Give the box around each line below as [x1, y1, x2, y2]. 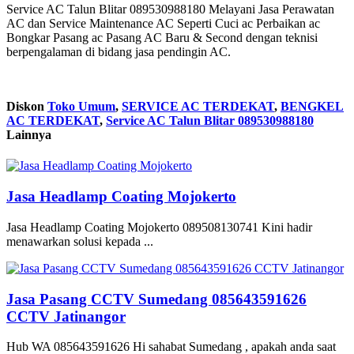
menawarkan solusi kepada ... [6, 234, 153, 248]
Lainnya [6, 128, 51, 142]
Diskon [6, 100, 47, 114]
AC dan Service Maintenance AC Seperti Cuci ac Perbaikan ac [6, 16, 320, 30]
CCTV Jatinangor [6, 307, 126, 325]
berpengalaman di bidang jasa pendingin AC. [6, 44, 231, 58]
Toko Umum [47, 100, 115, 114]
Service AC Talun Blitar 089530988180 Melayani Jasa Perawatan [6, 2, 334, 16]
